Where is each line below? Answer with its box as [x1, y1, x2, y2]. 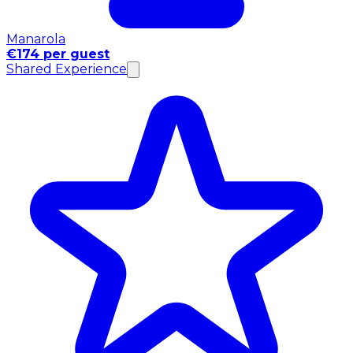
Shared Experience [6, 61, 127, 77]
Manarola [6, 32, 65, 47]
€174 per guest [6, 46, 110, 62]
